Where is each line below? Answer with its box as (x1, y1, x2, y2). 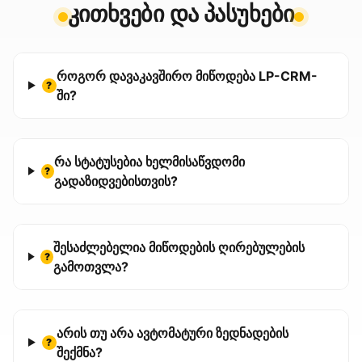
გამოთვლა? (53, 258, 128, 275)
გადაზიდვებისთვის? (53, 172, 178, 189)
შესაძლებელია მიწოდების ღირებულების (53, 238, 305, 255)
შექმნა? (56, 343, 103, 360)
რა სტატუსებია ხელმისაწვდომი (53, 153, 245, 170)
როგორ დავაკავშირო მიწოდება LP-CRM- (56, 67, 318, 84)
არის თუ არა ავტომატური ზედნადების (56, 324, 288, 341)
